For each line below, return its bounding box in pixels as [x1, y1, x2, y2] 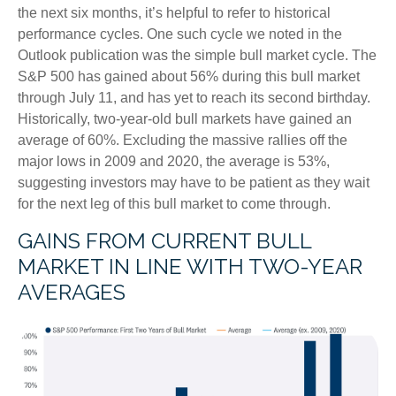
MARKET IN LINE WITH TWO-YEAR [18, 254, 362, 279]
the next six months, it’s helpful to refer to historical [18, 5, 331, 20]
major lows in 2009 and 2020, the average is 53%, [18, 154, 330, 169]
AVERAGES [18, 279, 126, 305]
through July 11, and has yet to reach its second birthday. [18, 90, 370, 105]
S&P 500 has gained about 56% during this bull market [18, 69, 360, 84]
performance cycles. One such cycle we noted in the [18, 27, 342, 42]
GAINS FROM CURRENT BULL [18, 228, 311, 254]
